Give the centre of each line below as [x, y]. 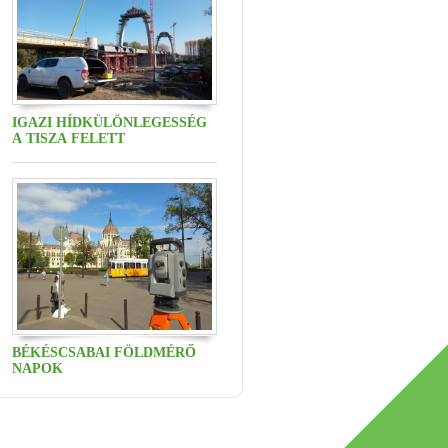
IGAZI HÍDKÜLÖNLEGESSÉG [109, 123]
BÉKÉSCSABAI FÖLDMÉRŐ [104, 352]
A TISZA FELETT [68, 139]
